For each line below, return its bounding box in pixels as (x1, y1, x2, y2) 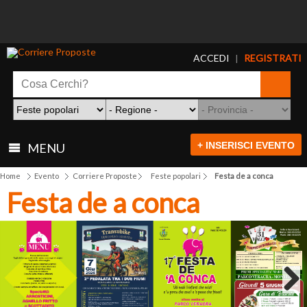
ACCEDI (193, 52, 230, 64)
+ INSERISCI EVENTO (197, 140, 295, 151)
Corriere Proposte (73, 171, 137, 181)
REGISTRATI (244, 52, 302, 64)
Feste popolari (151, 171, 201, 181)
